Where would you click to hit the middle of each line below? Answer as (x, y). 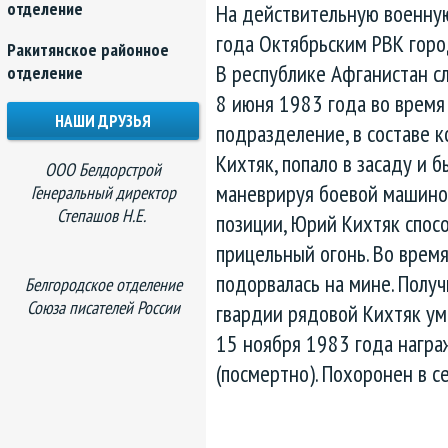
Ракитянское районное (88, 49)
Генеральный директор (103, 192)
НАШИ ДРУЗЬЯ (103, 121)
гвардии (252, 312)
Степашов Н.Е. (103, 215)
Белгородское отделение (103, 284)
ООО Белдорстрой (103, 169)
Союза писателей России (103, 307)
